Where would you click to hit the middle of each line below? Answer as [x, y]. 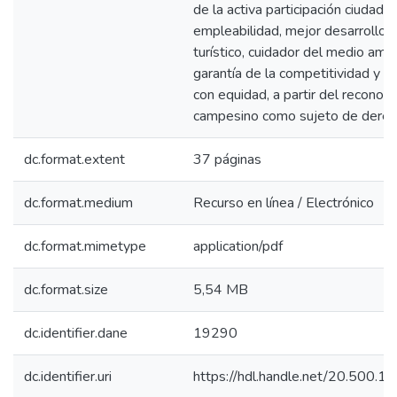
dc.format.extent [74, 160]
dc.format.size [66, 290]
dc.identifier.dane [76, 333]
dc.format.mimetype [85, 246]
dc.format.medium [78, 203]
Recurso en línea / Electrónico [284, 203]
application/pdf [238, 246]
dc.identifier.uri [68, 377]
